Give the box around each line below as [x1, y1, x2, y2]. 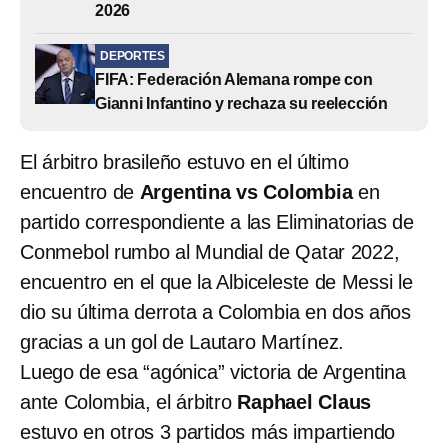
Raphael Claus [237, 390, 372, 413]
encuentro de [20, 180, 140, 203]
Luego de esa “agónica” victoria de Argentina [20, 360, 406, 383]
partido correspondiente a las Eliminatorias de [20, 210, 414, 233]
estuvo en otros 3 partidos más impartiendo [20, 420, 396, 443]
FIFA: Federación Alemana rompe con [95, 70, 373, 88]
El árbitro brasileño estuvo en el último [20, 150, 349, 173]
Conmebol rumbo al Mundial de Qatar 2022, [20, 240, 400, 263]
